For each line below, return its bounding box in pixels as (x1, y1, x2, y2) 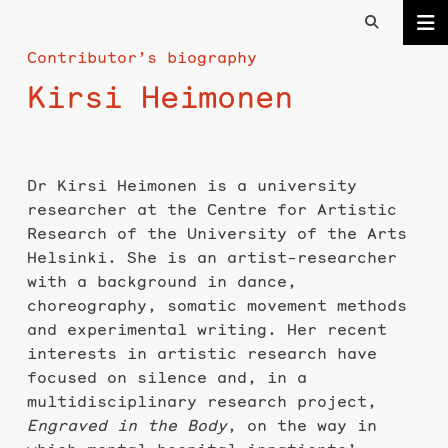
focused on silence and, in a (26, 366, 307, 387)
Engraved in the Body (26, 414, 227, 435)
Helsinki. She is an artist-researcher (26, 246, 397, 267)
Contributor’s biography (26, 47, 257, 67)
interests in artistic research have (26, 342, 377, 363)
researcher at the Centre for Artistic (26, 198, 397, 219)
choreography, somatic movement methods (26, 294, 407, 315)
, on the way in (226, 414, 377, 435)
